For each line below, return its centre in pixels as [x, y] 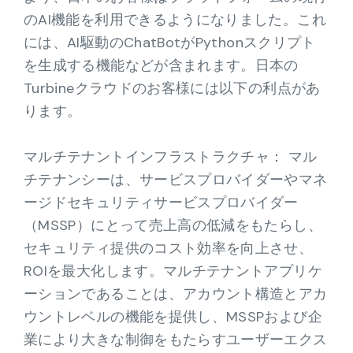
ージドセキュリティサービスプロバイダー [161, 203]
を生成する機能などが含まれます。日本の [161, 65]
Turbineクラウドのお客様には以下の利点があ [172, 88]
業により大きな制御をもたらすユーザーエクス [176, 340]
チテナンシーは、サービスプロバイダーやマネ [176, 180]
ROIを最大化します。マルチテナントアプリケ [173, 271]
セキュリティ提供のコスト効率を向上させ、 [169, 248]
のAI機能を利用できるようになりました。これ [175, 20]
